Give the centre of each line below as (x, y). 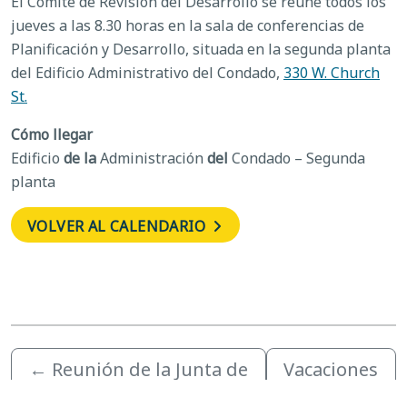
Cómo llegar (52, 134)
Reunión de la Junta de (149, 369)
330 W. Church (332, 72)
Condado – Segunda (297, 158)
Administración (152, 158)
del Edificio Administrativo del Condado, (147, 72)
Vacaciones (331, 369)
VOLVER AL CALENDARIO (119, 226)
